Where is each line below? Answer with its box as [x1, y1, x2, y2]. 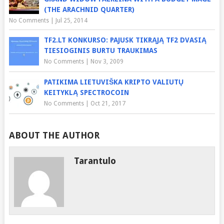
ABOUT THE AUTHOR [8, 130, 99, 140]
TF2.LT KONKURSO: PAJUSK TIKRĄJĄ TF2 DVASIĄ [43, 36, 206, 44]
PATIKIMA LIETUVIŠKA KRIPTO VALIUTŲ [43, 78, 183, 86]
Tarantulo [74, 155, 116, 166]
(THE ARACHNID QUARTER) [43, 5, 134, 13]
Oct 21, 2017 [90, 100, 125, 107]
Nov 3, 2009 [90, 58, 123, 65]
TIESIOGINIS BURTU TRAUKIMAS [43, 46, 157, 54]
